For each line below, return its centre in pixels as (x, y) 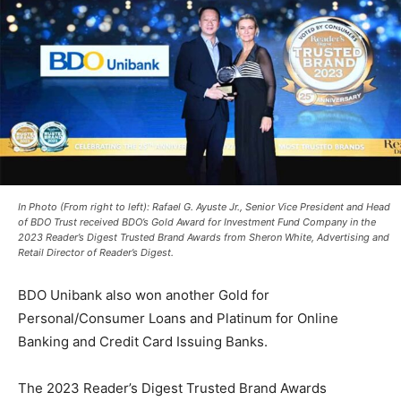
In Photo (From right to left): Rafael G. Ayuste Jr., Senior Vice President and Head (204, 206)
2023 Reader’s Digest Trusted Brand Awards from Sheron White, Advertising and (204, 237)
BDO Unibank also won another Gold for (144, 294)
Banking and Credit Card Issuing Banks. (143, 341)
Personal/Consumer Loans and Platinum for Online (178, 318)
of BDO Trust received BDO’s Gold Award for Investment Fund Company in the (197, 222)
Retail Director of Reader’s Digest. (96, 252)
